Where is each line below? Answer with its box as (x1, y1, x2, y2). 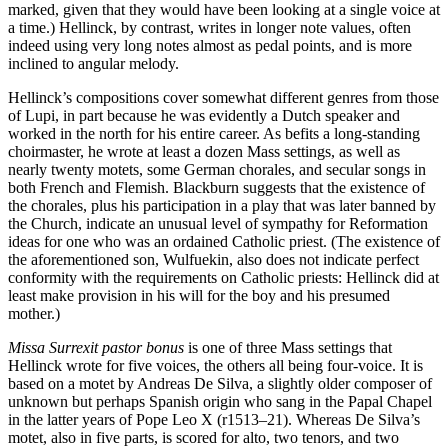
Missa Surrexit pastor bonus (8, 338, 184, 356)
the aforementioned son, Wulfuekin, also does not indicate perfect (8, 250, 419, 268)
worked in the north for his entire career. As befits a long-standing (8, 124, 420, 142)
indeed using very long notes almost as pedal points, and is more (8, 36, 412, 54)
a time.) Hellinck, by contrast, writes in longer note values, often (8, 18, 411, 36)
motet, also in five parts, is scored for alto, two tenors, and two (8, 428, 399, 446)
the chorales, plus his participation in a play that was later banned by (8, 196, 436, 214)
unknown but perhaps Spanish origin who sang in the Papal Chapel (8, 392, 432, 410)
